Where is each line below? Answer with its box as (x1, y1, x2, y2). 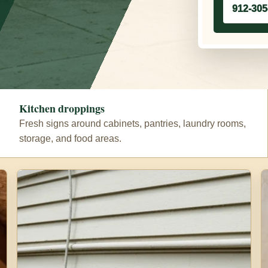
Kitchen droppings (19, 100, 105, 116)
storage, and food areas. (19, 133, 121, 144)
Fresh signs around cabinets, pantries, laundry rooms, (19, 118, 246, 129)
